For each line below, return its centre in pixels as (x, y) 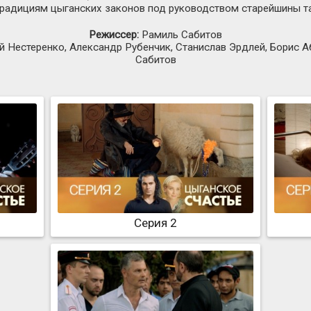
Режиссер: (114, 34)
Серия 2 (155, 223)
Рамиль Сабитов (180, 34)
